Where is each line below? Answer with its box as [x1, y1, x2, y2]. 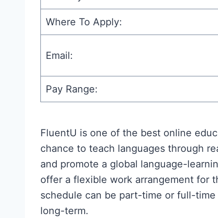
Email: [46, 50, 73, 62]
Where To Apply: [46, 16, 122, 28]
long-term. [40, 205, 89, 217]
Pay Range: [46, 83, 98, 95]
